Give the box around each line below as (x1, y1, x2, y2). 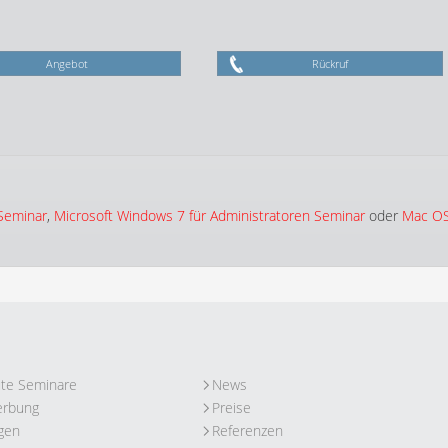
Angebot (46, 56, 89, 71)
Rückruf (311, 56, 348, 71)
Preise (211, 398, 251, 417)
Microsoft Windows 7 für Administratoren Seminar (54, 206, 365, 225)
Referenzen (211, 421, 283, 440)
